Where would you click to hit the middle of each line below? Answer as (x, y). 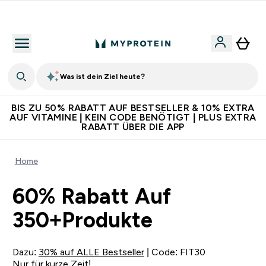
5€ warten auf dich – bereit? (140, 15)
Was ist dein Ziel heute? (102, 77)
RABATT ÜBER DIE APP (133, 127)
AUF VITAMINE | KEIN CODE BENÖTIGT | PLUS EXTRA (133, 117)
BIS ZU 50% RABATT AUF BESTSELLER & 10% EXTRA (133, 108)
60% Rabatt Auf (91, 196)
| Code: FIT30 (175, 252)
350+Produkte (82, 220)
